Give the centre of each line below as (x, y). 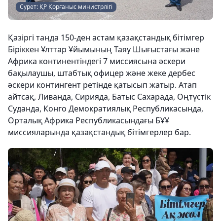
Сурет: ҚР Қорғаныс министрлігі (66, 7)
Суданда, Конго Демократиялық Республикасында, (106, 109)
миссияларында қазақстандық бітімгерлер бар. (99, 132)
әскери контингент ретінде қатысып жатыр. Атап (102, 85)
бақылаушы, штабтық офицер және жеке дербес (102, 73)
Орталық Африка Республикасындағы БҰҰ (89, 120)
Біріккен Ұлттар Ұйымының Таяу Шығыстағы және (104, 49)
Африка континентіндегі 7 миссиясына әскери (97, 61)
